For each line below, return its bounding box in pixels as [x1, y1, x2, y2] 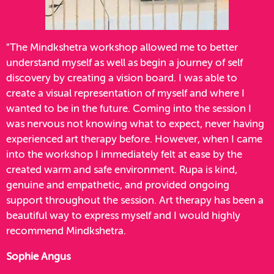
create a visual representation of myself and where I [6, 89, 245, 100]
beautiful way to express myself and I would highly [6, 211, 240, 222]
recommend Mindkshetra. [6, 226, 126, 237]
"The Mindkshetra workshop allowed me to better [6, 43, 238, 54]
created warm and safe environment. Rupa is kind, [6, 165, 237, 176]
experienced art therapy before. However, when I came [6, 135, 262, 146]
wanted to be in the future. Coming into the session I [6, 104, 251, 115]
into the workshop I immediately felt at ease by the [6, 150, 242, 161]
